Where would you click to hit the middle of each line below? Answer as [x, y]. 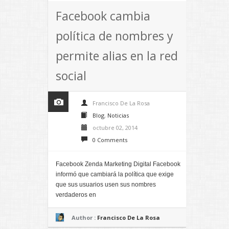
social [71, 75]
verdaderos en [76, 194]
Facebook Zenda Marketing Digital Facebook [118, 164]
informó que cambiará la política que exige [115, 174]
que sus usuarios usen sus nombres [106, 184]
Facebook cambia [103, 16]
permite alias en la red [117, 55]
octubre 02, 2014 [115, 127]
